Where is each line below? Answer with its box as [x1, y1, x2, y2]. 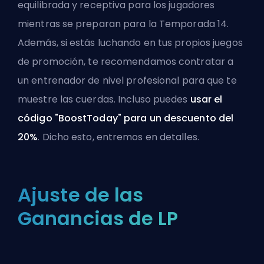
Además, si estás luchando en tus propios [18, 36, 213, 50]
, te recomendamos [84, 55, 179, 69]
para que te [179, 74, 237, 88]
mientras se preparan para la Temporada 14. [18, 17, 229, 31]
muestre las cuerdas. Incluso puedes [18, 93, 190, 107]
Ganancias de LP [18, 205, 179, 232]
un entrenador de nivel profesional [18, 74, 180, 88]
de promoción [18, 55, 84, 69]
